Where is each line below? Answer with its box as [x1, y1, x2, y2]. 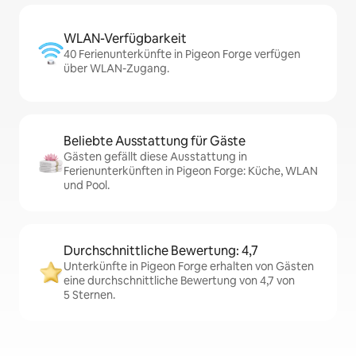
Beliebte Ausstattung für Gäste [64, 133, 246, 149]
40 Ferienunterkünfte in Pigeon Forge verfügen [64, 47, 300, 61]
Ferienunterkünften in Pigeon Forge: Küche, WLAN [64, 164, 318, 178]
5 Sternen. [64, 288, 115, 302]
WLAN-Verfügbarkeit [64, 30, 187, 47]
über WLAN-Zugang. [64, 61, 169, 75]
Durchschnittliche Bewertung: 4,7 [64, 242, 258, 259]
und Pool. [64, 178, 110, 192]
